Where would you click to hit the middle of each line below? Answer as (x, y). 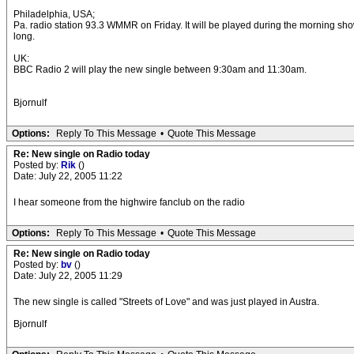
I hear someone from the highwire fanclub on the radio (129, 202)
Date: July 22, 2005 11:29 (68, 276)
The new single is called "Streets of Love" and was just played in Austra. (166, 302)
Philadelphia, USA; (54, 14)
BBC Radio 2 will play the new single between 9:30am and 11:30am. (160, 70)
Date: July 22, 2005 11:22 (68, 176)
